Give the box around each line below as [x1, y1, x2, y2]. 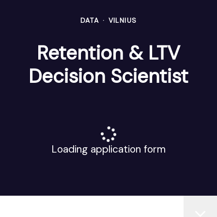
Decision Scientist [29, 63, 188, 89]
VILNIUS [108, 16, 137, 25]
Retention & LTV [37, 40, 180, 65]
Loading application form [51, 142, 166, 156]
